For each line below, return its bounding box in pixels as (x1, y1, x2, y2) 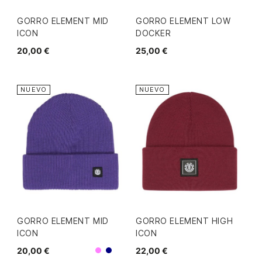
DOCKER (136, 28, 171, 39)
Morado (101, 248, 136, 260)
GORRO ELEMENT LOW (136, 16, 231, 26)
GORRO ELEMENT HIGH (136, 215, 233, 226)
